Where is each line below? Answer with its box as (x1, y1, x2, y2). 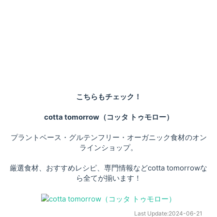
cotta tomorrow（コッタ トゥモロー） (44, 112, 173, 122)
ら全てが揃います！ (76, 173, 141, 183)
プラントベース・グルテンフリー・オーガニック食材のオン (10, 132, 207, 142)
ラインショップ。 (79, 142, 138, 152)
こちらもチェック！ (76, 92, 141, 101)
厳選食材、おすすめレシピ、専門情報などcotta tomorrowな (10, 163, 207, 172)
